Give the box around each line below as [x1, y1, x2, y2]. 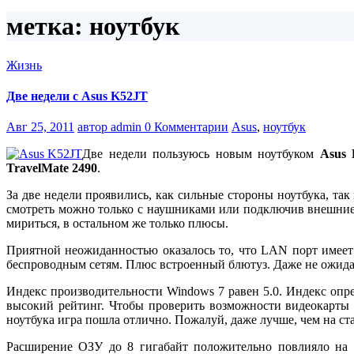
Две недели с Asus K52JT [6, 88, 148, 103]
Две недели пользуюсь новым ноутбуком [82, 147, 320, 161]
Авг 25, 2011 [6, 120, 74, 134]
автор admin [77, 120, 145, 134]
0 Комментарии [145, 120, 228, 134]
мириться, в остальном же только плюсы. [6, 217, 228, 231]
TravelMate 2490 [6, 161, 97, 175]
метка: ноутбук [6, 12, 179, 41]
